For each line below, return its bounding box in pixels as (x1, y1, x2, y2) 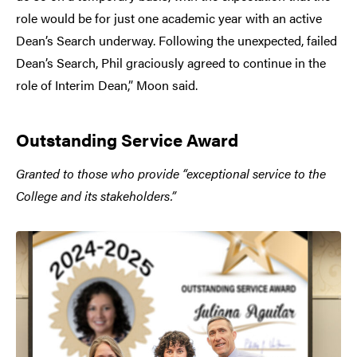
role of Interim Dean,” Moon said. (16, 75, 198, 94)
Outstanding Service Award (16, 126, 238, 151)
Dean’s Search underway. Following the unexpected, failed (16, 30, 337, 49)
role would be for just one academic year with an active (16, 8, 322, 27)
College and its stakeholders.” (16, 186, 176, 205)
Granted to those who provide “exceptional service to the (16, 163, 326, 182)
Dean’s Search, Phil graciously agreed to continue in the (16, 53, 326, 72)
